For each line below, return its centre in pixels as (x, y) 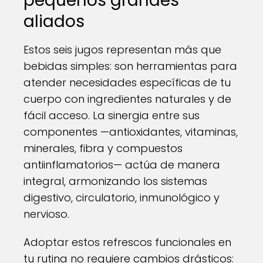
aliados (54, 21)
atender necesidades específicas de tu (127, 82)
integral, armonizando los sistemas (115, 181)
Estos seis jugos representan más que (122, 50)
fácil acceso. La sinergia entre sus (112, 115)
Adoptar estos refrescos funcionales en (127, 242)
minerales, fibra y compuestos (103, 148)
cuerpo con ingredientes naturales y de (127, 99)
